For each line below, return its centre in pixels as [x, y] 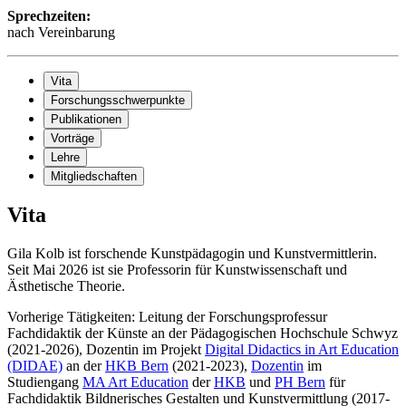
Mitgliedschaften [94, 176]
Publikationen [86, 119]
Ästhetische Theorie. [66, 286]
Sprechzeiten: [51, 15]
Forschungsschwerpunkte [118, 100]
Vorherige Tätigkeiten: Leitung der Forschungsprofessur [167, 317]
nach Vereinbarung [61, 32]
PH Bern [300, 382]
